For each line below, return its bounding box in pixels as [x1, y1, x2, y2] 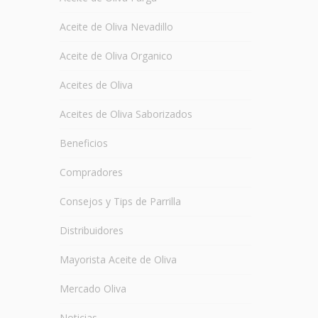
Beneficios [59, 136, 108, 150]
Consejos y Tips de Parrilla [59, 194, 181, 208]
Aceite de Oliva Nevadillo [59, 20, 173, 33]
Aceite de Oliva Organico [59, 49, 172, 62]
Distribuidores [59, 224, 124, 237]
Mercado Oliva [59, 282, 126, 295]
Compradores [59, 165, 123, 179]
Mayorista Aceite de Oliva [59, 253, 177, 266]
